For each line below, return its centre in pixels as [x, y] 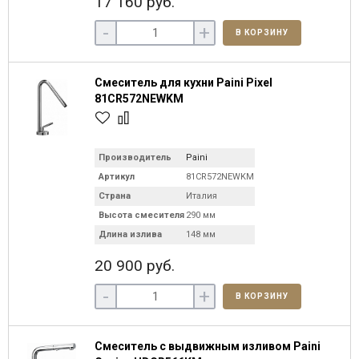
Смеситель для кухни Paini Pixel [184, 83]
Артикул [117, 177]
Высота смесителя [141, 215]
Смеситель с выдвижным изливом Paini [208, 346]
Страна [115, 196]
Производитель [135, 157]
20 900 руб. [135, 266]
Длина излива [130, 234]
